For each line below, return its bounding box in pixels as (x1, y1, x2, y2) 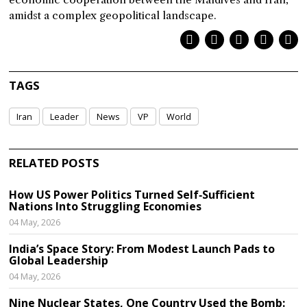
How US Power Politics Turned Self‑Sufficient (9, 187, 256, 202)
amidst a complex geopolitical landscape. (9, 9, 217, 22)
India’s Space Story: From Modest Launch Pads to (9, 241, 275, 256)
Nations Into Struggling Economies (9, 199, 202, 214)
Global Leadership (9, 253, 109, 268)
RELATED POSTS (9, 155, 100, 171)
